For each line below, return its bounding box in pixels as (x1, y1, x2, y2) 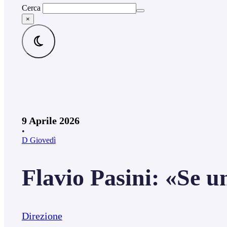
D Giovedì (21, 136, 56, 145)
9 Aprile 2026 (21, 115, 80, 127)
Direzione (21, 210, 62, 222)
